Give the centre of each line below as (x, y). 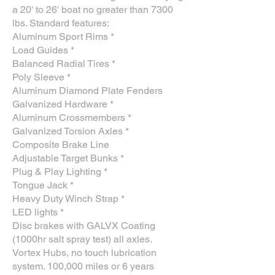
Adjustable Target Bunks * (69, 158)
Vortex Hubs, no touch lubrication (84, 253)
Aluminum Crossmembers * (73, 118)
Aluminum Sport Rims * (64, 37)
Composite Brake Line (62, 145)
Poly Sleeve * (43, 77)
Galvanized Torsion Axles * (72, 131)
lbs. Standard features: (62, 23)
